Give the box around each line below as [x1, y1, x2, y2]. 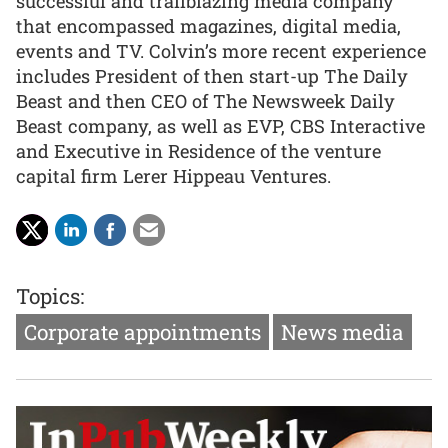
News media [281, 317, 404, 346]
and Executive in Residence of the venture [16, 138, 381, 163]
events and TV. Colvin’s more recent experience [16, 38, 426, 63]
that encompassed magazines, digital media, [16, 13, 401, 38]
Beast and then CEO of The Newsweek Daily [16, 88, 395, 113]
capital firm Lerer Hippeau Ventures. [16, 163, 331, 188]
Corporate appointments [24, 317, 261, 346]
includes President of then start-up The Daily [16, 63, 408, 88]
